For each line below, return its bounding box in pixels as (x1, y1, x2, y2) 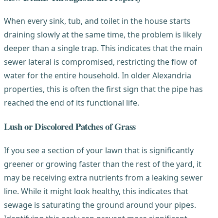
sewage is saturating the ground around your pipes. (4, 199, 196, 210)
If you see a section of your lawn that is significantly (4, 145, 194, 156)
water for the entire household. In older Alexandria (4, 70, 191, 81)
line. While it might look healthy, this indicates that (4, 185, 188, 197)
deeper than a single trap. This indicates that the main (4, 43, 202, 54)
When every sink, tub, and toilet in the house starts (4, 16, 191, 27)
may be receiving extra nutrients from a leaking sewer (4, 172, 203, 183)
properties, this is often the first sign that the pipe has (4, 84, 203, 95)
